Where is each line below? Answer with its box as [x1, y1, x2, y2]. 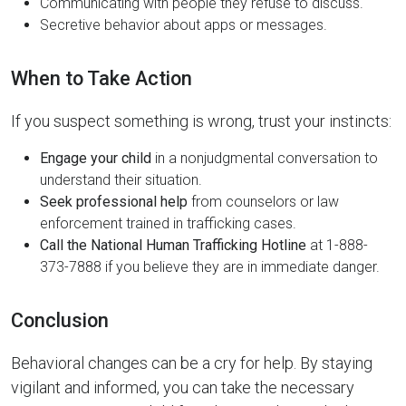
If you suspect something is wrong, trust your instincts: [11, 111, 391, 130]
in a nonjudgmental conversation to [151, 150, 378, 167]
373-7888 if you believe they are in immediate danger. [40, 258, 380, 275]
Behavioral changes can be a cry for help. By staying [11, 353, 372, 372]
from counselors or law [188, 193, 339, 210]
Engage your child [40, 150, 151, 167]
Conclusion [11, 309, 109, 332]
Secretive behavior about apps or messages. [40, 16, 327, 34]
